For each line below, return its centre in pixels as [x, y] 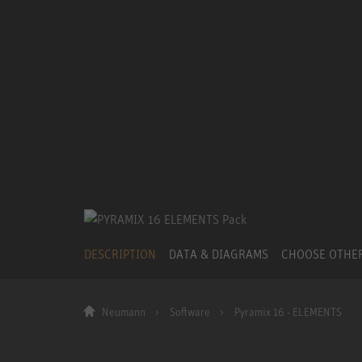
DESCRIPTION [120, 253]
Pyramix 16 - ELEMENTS [288, 312]
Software [189, 312]
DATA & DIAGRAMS [219, 253]
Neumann [124, 312]
